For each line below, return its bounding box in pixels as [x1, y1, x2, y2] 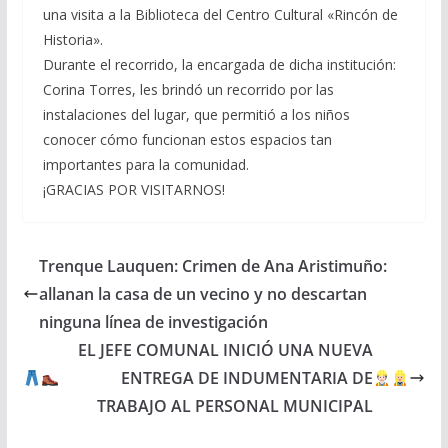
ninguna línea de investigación [38, 310, 268, 333]
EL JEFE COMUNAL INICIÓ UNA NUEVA [77, 338, 373, 361]
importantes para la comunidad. [42, 154, 249, 174]
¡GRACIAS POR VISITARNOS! [42, 179, 225, 199]
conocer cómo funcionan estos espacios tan [42, 129, 332, 149]
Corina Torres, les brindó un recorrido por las [42, 79, 334, 99]
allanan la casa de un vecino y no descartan [38, 282, 367, 305]
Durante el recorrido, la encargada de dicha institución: [42, 54, 396, 74]
